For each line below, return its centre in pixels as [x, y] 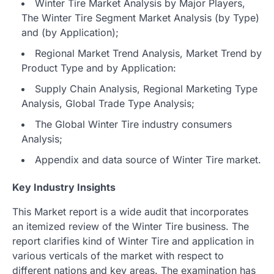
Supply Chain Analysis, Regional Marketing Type [146, 88]
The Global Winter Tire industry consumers [133, 124]
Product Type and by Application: [99, 68]
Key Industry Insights [64, 187]
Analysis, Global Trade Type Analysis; [108, 103]
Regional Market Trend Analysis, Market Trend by [148, 53]
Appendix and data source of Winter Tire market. [148, 159]
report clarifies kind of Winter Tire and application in [133, 241]
